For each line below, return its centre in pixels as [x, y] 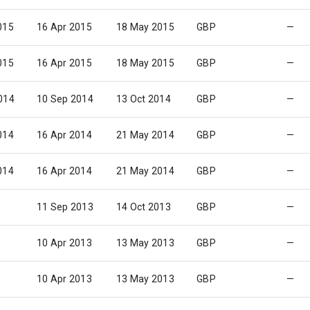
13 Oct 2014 [144, 99]
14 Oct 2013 [144, 207]
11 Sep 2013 [65, 207]
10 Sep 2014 [65, 99]
